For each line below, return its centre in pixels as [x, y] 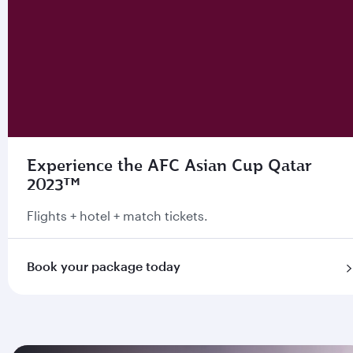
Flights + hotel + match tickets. [117, 216]
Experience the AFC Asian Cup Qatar [169, 165]
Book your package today [104, 266]
